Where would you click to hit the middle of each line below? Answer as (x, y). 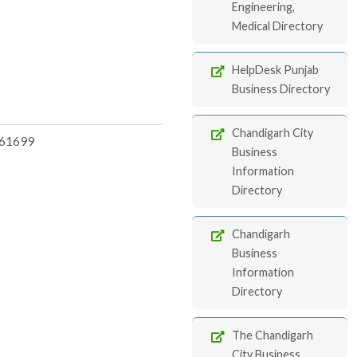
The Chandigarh (273, 335)
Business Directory (281, 89)
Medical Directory (277, 26)
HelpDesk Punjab (275, 70)
